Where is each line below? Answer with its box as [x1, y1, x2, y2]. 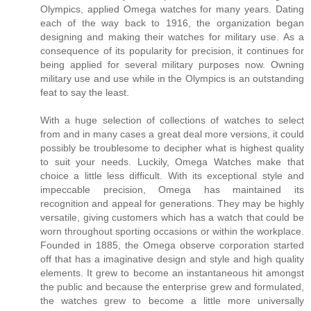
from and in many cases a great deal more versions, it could [40, 128, 304, 140]
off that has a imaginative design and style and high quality [40, 253, 304, 264]
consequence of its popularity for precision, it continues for [40, 44, 304, 56]
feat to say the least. [40, 86, 129, 98]
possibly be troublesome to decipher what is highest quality [40, 142, 304, 153]
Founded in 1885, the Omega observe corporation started [40, 239, 304, 251]
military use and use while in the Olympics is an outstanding [40, 72, 304, 84]
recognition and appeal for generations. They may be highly [40, 197, 304, 209]
